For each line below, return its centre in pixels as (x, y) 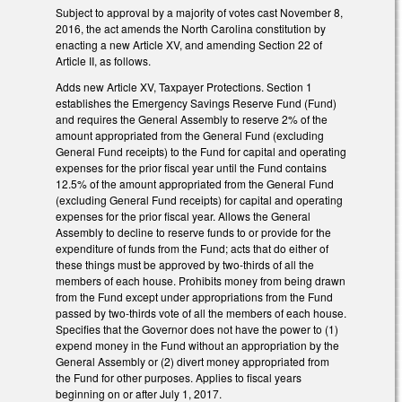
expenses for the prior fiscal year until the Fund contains (191, 167)
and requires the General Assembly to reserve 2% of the (192, 118)
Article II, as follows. (103, 60)
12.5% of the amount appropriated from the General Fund (195, 183)
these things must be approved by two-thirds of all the (185, 264)
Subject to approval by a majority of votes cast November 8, (199, 12)
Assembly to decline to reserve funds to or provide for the (193, 232)
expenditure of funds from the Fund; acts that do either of (192, 248)
